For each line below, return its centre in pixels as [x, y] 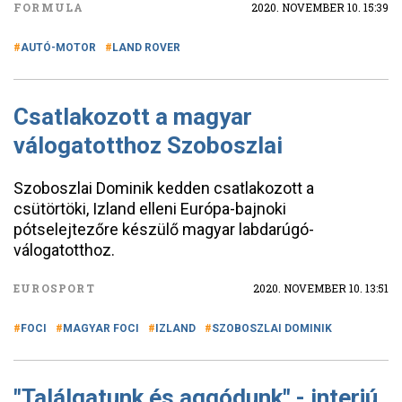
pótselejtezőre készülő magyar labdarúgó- [164, 229]
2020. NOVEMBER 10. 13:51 [321, 288]
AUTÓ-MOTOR [58, 48]
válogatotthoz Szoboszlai [151, 145]
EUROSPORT [54, 288]
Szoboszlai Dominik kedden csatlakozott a [164, 188]
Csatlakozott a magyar [133, 117]
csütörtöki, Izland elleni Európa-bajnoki [150, 209]
